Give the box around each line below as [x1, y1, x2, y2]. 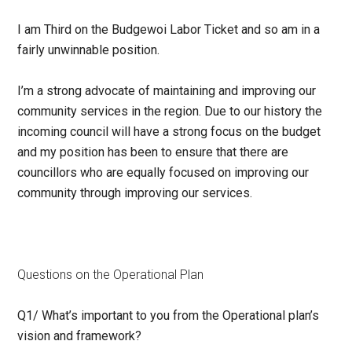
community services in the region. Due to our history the [17, 104, 323, 119]
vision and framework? [17, 328, 142, 344]
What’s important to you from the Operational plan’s [42, 308, 320, 324]
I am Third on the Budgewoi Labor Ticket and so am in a [17, 22, 321, 38]
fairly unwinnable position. [17, 42, 160, 58]
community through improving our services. [17, 185, 256, 201]
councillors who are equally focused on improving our [17, 165, 310, 181]
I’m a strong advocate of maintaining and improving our [17, 83, 317, 99]
